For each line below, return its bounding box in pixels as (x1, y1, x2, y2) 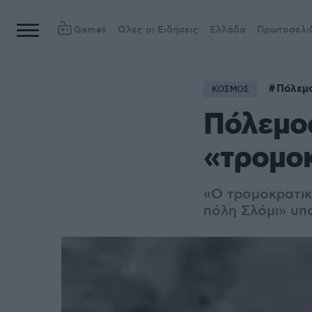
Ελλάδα (210, 24, 246, 36)
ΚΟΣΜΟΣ (212, 84, 249, 95)
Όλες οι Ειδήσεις (118, 24, 198, 36)
